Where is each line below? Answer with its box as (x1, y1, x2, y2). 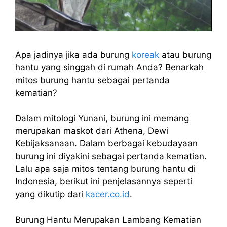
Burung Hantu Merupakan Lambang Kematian (15, 214, 201, 225)
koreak (132, 49, 162, 60)
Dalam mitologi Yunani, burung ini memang (15, 113, 189, 124)
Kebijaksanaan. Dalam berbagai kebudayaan (15, 138, 198, 149)
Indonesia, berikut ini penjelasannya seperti (15, 176, 192, 187)
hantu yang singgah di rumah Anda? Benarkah (15, 62, 204, 72)
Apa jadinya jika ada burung (15, 49, 132, 60)
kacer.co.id (86, 189, 130, 200)
